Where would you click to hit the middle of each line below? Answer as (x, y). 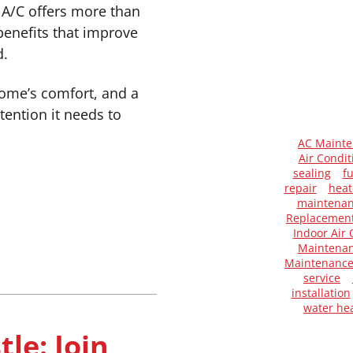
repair (300, 188)
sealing (312, 173)
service (322, 278)
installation (321, 293)
